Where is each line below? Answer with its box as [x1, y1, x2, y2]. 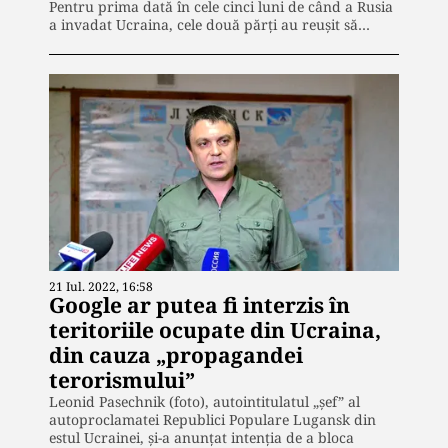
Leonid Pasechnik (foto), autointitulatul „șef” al [49, 391, 360, 411]
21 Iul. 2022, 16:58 [49, 277, 153, 295]
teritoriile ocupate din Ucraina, [49, 315, 381, 344]
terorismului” [49, 365, 195, 394]
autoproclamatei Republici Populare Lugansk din [49, 409, 376, 429]
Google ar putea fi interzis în [49, 290, 350, 319]
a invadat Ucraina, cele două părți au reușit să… [49, 15, 370, 35]
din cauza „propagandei [49, 340, 303, 369]
